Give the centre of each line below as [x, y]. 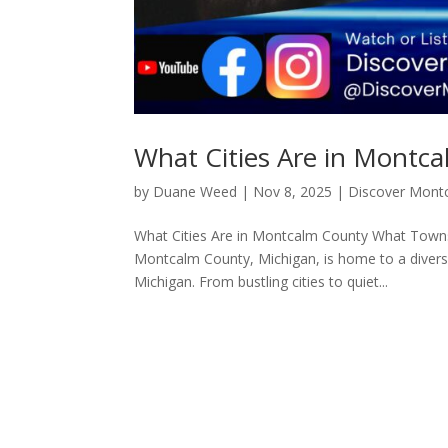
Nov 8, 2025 [293, 191]
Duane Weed [195, 191]
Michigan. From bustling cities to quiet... [261, 281]
